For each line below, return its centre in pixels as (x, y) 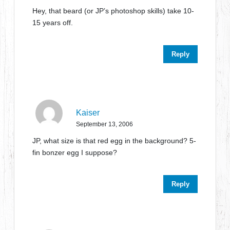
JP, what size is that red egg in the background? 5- (114, 141)
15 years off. (53, 23)
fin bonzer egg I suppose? (75, 152)
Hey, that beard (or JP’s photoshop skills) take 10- (113, 11)
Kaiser (88, 113)
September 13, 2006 (105, 124)
